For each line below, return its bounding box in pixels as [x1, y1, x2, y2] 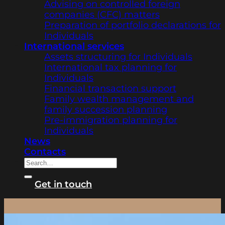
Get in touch [35, 179, 92, 190]
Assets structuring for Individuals [44, 51, 192, 62]
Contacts [24, 146, 66, 157]
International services [24, 41, 124, 52]
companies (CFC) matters [44, 9, 160, 20]
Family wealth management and [44, 93, 194, 104]
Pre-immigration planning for [44, 115, 177, 126]
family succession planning [44, 104, 167, 115]
